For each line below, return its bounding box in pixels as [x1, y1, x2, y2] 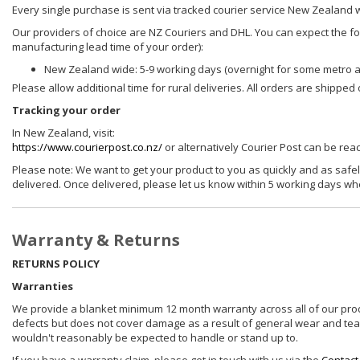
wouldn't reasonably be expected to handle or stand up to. [12, 330, 298, 346]
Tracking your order [12, 103, 121, 118]
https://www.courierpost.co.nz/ [12, 140, 162, 155]
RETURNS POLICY [12, 256, 100, 272]
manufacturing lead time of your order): [12, 39, 203, 55]
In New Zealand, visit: [12, 125, 115, 141]
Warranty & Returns [12, 229, 180, 252]
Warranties [12, 279, 73, 294]
